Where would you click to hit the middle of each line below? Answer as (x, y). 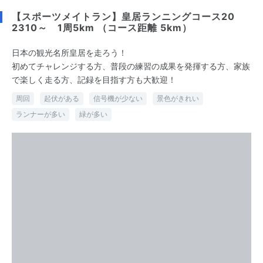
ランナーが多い (41, 114)
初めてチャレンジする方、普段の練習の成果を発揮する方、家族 (131, 66)
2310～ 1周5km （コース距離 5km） (102, 27)
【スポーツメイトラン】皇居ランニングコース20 (123, 16)
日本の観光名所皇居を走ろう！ (69, 52)
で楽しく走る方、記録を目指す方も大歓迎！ (94, 79)
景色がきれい (178, 98)
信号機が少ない (118, 98)
